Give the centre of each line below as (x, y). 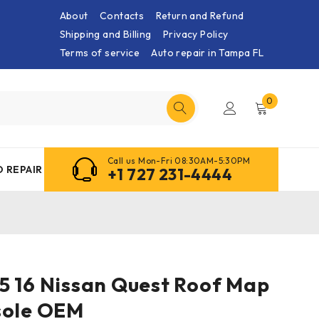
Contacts (122, 16)
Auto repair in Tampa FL (208, 53)
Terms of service (99, 53)
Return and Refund (200, 16)
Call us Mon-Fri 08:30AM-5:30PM (179, 161)
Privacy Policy (195, 34)
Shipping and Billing (105, 34)
